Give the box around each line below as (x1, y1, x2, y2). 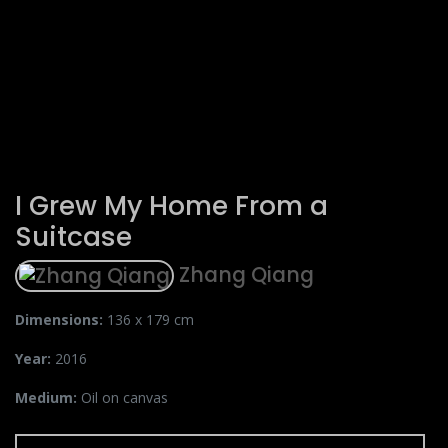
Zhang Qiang (174, 260, 314, 289)
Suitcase (15, 218, 132, 255)
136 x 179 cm (107, 310, 194, 329)
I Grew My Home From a (15, 187, 328, 224)
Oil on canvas (81, 388, 168, 407)
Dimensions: (15, 310, 107, 329)
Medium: (15, 388, 81, 407)
